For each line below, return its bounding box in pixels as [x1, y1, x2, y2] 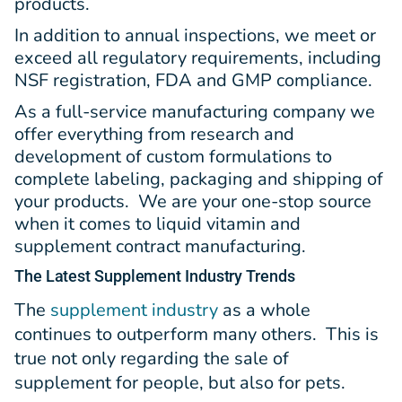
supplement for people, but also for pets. [14, 370, 345, 395]
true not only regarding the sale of [14, 345, 289, 371]
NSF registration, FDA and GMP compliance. [14, 67, 372, 92]
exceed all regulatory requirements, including [14, 45, 381, 70]
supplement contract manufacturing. [14, 233, 306, 258]
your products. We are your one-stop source [14, 188, 371, 214]
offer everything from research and [14, 121, 294, 146]
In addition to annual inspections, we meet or [14, 22, 376, 48]
